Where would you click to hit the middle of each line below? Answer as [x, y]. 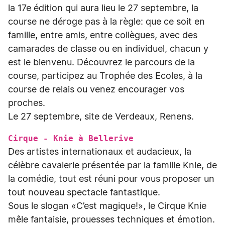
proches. [28, 103]
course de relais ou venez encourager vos [96, 90]
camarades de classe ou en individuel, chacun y [108, 49]
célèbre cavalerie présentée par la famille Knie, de [113, 166]
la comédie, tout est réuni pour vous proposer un [111, 179]
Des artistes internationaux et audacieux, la [100, 152]
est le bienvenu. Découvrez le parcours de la [101, 63]
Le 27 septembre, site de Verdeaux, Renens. [101, 117]
